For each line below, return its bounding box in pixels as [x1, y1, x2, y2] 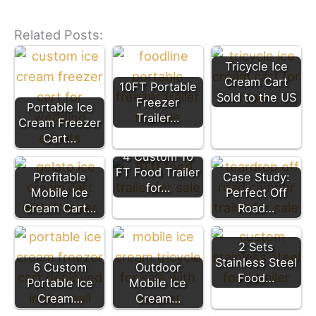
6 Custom [32, 260, 87, 274]
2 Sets [238, 239, 274, 254]
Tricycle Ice [224, 59, 288, 73]
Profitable [33, 169, 87, 184]
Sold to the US [216, 90, 296, 104]
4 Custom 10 [122, 149, 193, 164]
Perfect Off [225, 185, 287, 200]
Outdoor [135, 260, 181, 274]
